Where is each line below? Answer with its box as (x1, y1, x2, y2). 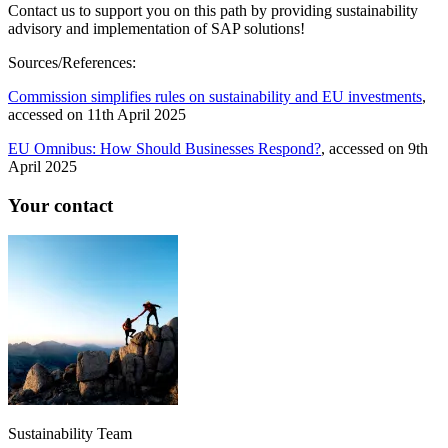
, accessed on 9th (321, 139, 428, 157)
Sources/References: (8, 53, 136, 71)
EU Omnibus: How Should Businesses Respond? (8, 139, 321, 157)
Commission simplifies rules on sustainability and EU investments (8, 87, 422, 105)
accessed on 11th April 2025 (8, 105, 186, 123)
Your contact (8, 194, 113, 216)
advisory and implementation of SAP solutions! (8, 19, 305, 37)
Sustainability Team (8, 425, 132, 443)
